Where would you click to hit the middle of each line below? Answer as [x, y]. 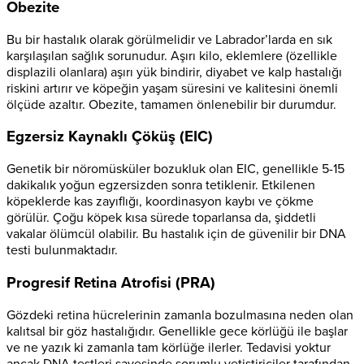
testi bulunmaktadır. [62, 251]
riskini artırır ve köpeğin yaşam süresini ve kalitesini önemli [172, 88]
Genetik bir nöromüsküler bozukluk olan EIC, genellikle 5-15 [175, 169]
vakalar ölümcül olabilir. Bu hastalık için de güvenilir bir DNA [176, 234]
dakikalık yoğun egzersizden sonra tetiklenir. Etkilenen [161, 186]
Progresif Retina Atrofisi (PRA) [111, 282]
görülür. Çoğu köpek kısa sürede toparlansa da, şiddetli [161, 218]
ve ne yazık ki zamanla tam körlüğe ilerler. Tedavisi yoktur [169, 347]
